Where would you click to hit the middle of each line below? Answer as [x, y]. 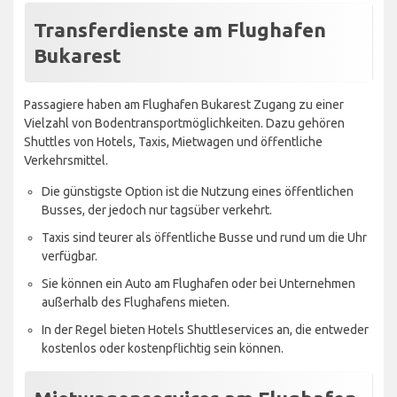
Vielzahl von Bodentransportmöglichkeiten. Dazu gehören [184, 123]
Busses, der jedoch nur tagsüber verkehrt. [157, 210]
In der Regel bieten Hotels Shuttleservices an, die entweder [205, 329]
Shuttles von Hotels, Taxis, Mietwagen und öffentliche [173, 141]
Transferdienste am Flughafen [180, 29]
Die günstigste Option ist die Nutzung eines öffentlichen [198, 191]
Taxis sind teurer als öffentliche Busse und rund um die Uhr [204, 237]
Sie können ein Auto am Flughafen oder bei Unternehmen [198, 283]
